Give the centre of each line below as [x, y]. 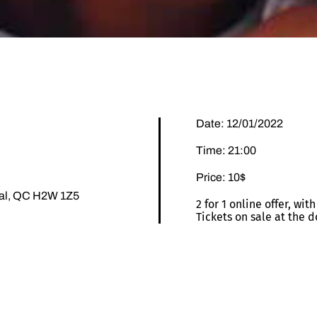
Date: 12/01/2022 [240, 123]
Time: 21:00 [226, 150]
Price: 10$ [221, 177]
